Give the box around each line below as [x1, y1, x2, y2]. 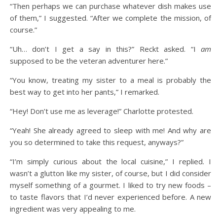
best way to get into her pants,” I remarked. [10, 87, 159, 97]
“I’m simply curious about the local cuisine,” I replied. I [10, 156, 211, 166]
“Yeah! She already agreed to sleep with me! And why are [10, 125, 211, 135]
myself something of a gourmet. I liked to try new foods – [10, 180, 211, 190]
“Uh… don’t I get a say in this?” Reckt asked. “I [10, 44, 201, 54]
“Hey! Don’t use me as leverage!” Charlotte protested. [10, 106, 193, 116]
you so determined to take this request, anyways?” [10, 137, 184, 147]
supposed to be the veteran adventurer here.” [10, 56, 168, 66]
